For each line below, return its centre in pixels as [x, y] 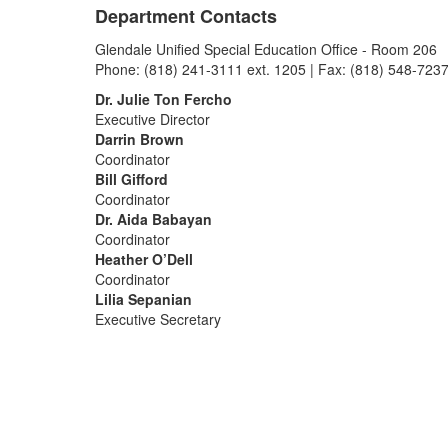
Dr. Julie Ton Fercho [163, 99]
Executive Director [152, 119]
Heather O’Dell [144, 259]
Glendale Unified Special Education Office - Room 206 [266, 49]
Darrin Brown [139, 139]
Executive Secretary [158, 319]
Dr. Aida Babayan [153, 219]
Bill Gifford [131, 179]
